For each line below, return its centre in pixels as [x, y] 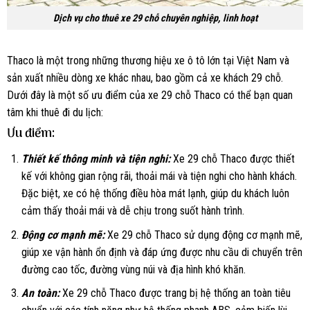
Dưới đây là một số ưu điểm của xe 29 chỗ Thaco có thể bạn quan [150, 95]
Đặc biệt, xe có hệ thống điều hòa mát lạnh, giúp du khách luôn [155, 194]
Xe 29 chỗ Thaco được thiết [232, 159]
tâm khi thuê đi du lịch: [55, 113]
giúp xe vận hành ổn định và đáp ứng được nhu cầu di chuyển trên [162, 252]
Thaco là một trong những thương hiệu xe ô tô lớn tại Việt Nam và [148, 61]
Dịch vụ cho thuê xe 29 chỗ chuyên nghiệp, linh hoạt [155, 18]
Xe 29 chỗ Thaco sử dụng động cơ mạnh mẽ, [203, 235]
